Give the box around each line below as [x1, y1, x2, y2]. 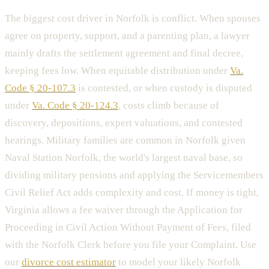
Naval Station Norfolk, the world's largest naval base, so [5, 151, 243, 163]
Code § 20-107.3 [5, 82, 76, 94]
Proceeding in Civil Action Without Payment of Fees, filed [5, 221, 251, 233]
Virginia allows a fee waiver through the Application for [5, 204, 243, 216]
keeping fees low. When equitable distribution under [5, 64, 230, 76]
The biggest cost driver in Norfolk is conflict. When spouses [5, 12, 261, 24]
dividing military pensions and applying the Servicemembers [5, 169, 264, 181]
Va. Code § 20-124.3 [32, 99, 118, 111]
